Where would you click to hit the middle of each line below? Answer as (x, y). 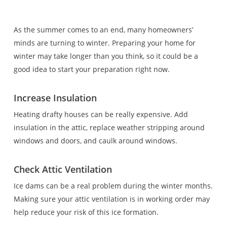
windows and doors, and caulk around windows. (95, 141)
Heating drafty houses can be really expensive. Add (101, 114)
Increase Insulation (55, 98)
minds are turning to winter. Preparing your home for (104, 43)
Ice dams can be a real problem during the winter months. (113, 186)
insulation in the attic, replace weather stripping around (109, 127)
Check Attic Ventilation (63, 169)
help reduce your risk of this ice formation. (86, 212)
